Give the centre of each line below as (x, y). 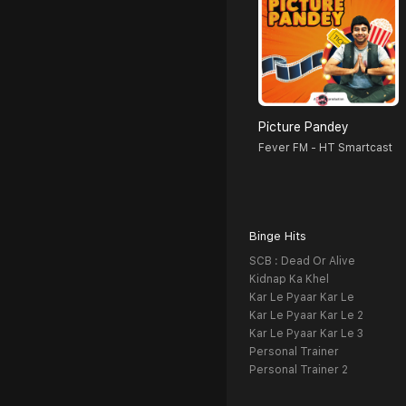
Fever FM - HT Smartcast (325, 148)
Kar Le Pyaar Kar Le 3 (306, 334)
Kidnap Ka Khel (289, 280)
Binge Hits (278, 237)
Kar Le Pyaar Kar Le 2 (306, 316)
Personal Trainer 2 (299, 370)
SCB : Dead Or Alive (302, 261)
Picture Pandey (304, 127)
